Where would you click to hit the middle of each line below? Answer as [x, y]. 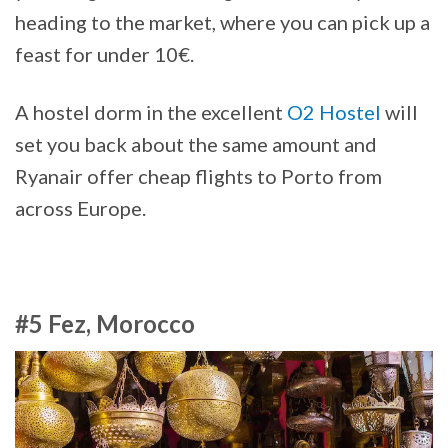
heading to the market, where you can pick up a [222, 21]
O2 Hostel [334, 111]
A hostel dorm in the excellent [151, 111]
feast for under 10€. [104, 53]
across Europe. [80, 207]
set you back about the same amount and [196, 143]
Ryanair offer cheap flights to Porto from [198, 175]
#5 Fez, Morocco [105, 323]
